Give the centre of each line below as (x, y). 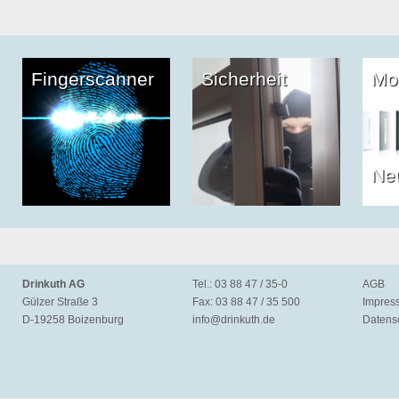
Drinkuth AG (53, 284)
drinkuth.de (248, 319)
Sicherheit (244, 78)
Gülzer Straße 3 (60, 301)
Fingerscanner (93, 78)
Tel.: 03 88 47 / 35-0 (240, 284)
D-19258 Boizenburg (73, 319)
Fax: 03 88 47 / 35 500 (246, 301)
